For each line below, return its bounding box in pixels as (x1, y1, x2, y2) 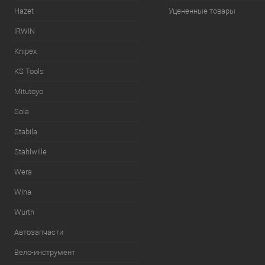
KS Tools (14, 67, 44, 76)
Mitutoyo (14, 87, 43, 96)
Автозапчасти (14, 228, 63, 237)
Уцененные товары (168, 7, 235, 15)
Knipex (14, 47, 37, 56)
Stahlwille (14, 147, 47, 156)
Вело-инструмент (14, 248, 75, 257)
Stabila (14, 127, 37, 136)
